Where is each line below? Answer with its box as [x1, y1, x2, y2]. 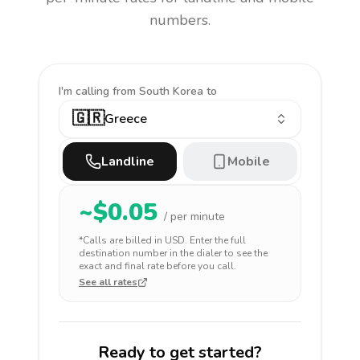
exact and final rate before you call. [79, 260, 236, 272]
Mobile [227, 153, 270, 170]
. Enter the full [185, 234, 246, 247]
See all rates [79, 276, 137, 288]
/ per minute [164, 209, 225, 224]
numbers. [149, 10, 211, 30]
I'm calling [59, 84, 112, 99]
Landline [101, 153, 154, 170]
